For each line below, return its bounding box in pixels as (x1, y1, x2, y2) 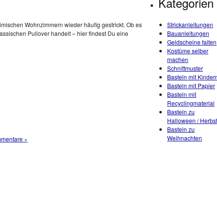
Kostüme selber (167, 46, 208, 55)
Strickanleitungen (167, 20, 213, 29)
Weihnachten (167, 134, 202, 142)
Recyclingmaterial (167, 99, 215, 107)
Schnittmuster (167, 64, 203, 72)
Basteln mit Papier (167, 81, 215, 90)
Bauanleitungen (167, 29, 209, 37)
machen (167, 55, 188, 63)
